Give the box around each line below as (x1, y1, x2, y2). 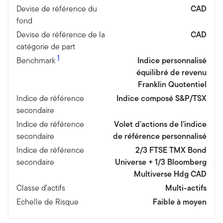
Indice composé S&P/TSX (116, 92, 207, 104)
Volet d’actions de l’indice (114, 118, 207, 130)
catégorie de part (16, 40, 75, 52)
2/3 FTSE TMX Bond (135, 144, 207, 156)
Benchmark (16, 54, 55, 66)
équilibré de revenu (136, 66, 207, 78)
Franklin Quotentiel (138, 78, 207, 90)
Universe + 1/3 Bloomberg (115, 156, 207, 168)
